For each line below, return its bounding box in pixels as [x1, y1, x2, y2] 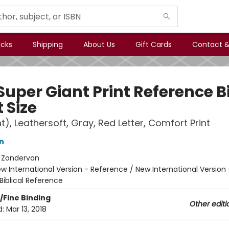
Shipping [33, 39, 63, 50]
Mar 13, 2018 [6, 204, 47, 215]
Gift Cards [135, 39, 172, 50]
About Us [83, 39, 115, 50]
